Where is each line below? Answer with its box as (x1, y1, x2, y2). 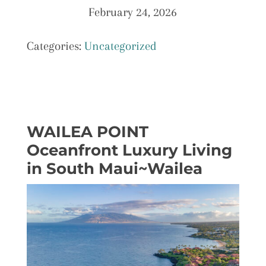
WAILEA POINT (26, 122, 148, 141)
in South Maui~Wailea (26, 159, 202, 178)
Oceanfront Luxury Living (26, 141, 232, 160)
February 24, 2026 (88, 5, 178, 19)
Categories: (26, 39, 84, 53)
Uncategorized (84, 39, 157, 53)
